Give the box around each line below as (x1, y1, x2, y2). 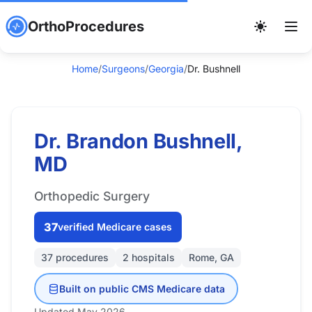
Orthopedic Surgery (34, 189, 150, 203)
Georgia (148, 63, 184, 75)
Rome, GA (189, 251, 234, 263)
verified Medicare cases (58, 221, 172, 233)
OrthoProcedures (28, 18, 144, 35)
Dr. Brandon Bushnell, (34, 129, 242, 153)
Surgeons (102, 63, 145, 75)
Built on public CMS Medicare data (58, 282, 225, 295)
